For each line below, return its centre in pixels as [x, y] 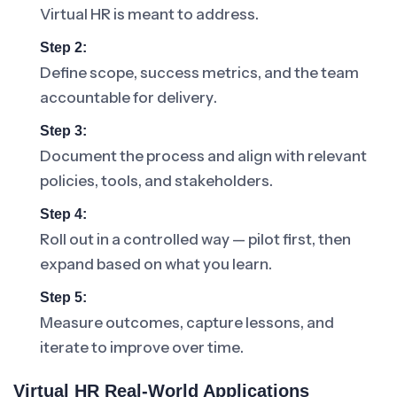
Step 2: [63, 47]
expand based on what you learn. [156, 264]
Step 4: [63, 214]
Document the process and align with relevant [203, 156]
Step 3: [63, 131]
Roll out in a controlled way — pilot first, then [195, 239]
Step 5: [63, 297]
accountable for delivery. [128, 97]
